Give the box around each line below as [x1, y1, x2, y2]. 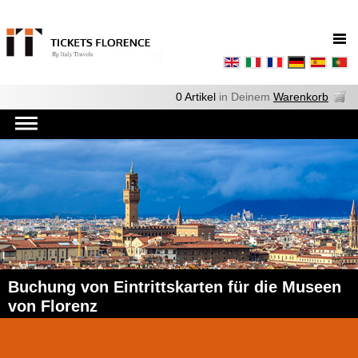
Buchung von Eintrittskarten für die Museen [8, 278, 341, 296]
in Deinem [216, 90, 273, 103]
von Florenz [8, 297, 97, 315]
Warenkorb [273, 90, 328, 103]
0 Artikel [176, 90, 216, 103]
